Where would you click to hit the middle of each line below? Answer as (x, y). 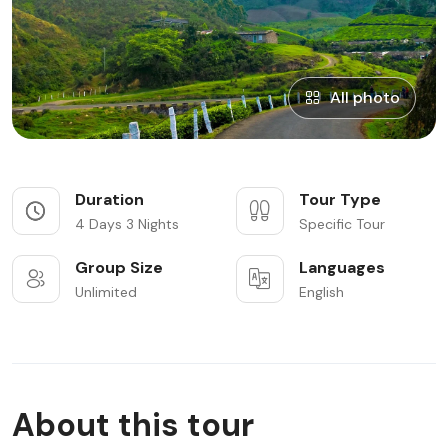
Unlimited (106, 291)
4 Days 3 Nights (127, 223)
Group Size (119, 267)
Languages (342, 267)
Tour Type (340, 199)
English (321, 291)
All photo (365, 97)
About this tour (133, 424)
